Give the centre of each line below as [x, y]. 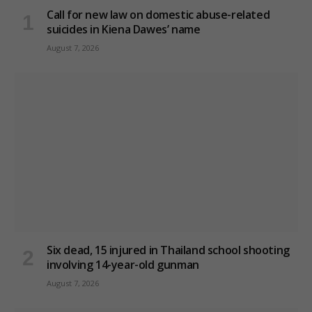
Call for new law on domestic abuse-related [158, 15]
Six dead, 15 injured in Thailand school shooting [168, 250]
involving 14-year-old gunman [123, 265]
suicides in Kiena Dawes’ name [124, 30]
